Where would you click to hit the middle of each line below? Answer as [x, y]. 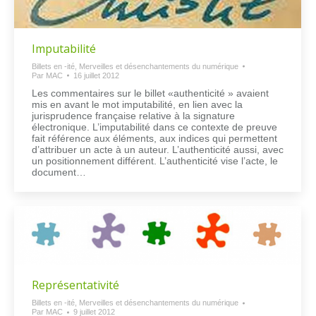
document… [59, 172]
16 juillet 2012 [96, 75]
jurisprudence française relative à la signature [133, 115]
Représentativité [75, 285]
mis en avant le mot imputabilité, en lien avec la [137, 104]
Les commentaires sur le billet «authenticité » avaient [150, 93]
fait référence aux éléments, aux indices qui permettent [154, 138]
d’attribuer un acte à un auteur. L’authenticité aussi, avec [158, 149]
